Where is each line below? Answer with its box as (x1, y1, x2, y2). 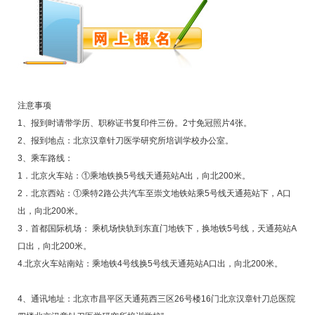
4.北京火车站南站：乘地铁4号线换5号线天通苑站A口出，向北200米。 (17, 259, 283, 269)
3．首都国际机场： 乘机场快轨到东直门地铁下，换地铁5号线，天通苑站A (17, 224, 297, 234)
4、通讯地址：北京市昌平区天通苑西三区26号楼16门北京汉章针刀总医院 (17, 294, 295, 304)
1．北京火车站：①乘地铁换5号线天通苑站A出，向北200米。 (17, 171, 250, 181)
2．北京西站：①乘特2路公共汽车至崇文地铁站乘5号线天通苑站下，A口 (17, 188, 291, 199)
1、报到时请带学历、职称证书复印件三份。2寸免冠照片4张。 (17, 118, 252, 129)
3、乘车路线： (17, 153, 73, 164)
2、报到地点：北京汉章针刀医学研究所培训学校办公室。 (17, 136, 233, 146)
